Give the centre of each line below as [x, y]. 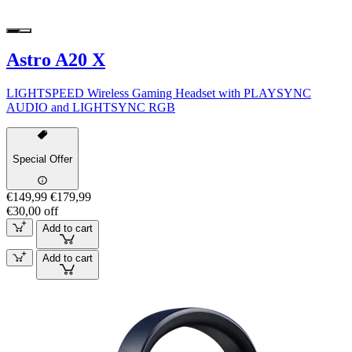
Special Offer [42, 159]
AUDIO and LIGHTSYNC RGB [91, 108]
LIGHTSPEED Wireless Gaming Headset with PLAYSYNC [159, 93]
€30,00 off [32, 211]
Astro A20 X [56, 60]
